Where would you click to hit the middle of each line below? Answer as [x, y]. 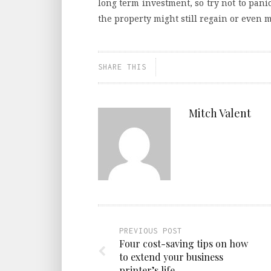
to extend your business [171, 256]
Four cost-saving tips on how [184, 243]
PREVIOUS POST [151, 230]
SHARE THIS [122, 67]
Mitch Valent [220, 113]
